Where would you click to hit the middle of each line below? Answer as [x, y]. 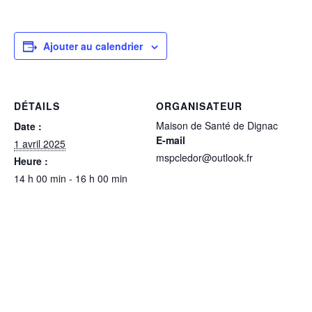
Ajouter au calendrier [93, 46]
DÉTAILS [37, 106]
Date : [28, 126]
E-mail [171, 140]
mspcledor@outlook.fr [204, 157]
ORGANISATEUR [199, 106]
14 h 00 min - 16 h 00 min [71, 178]
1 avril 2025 [40, 143]
